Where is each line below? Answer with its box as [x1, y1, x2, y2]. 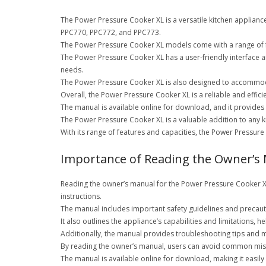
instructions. [61, 191, 102, 201]
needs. [61, 65, 83, 75]
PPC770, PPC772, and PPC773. [61, 27, 161, 37]
